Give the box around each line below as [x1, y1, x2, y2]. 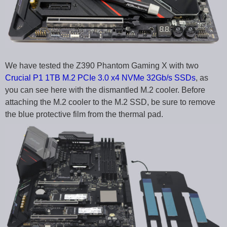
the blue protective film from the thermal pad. [5, 109, 163, 119]
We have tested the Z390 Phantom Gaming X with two [5, 61, 199, 70]
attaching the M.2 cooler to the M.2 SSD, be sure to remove [5, 97, 215, 106]
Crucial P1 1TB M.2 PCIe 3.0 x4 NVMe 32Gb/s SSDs [5, 73, 196, 82]
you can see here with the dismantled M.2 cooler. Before [5, 85, 205, 94]
